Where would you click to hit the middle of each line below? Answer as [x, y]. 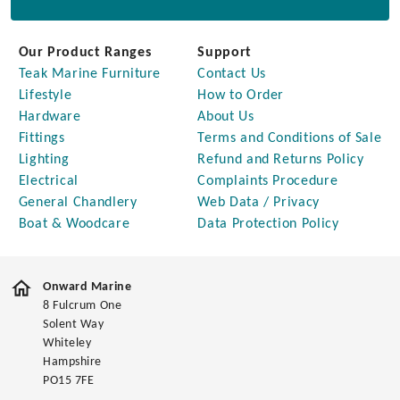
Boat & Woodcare [74, 225]
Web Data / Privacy [258, 203]
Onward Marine [87, 287]
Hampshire [73, 362]
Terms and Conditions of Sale [290, 139]
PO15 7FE [69, 381]
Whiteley [67, 344]
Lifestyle [45, 96]
